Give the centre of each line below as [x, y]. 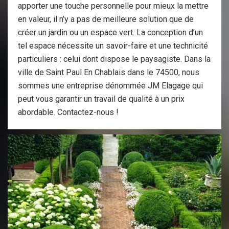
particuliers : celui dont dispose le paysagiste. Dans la [114, 59]
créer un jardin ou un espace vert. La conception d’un [110, 32]
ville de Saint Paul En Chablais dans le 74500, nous [109, 72]
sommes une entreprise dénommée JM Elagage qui [110, 86]
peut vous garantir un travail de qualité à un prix [101, 99]
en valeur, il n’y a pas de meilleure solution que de [106, 19]
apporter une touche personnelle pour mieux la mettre [113, 6]
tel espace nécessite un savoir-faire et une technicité [113, 46]
